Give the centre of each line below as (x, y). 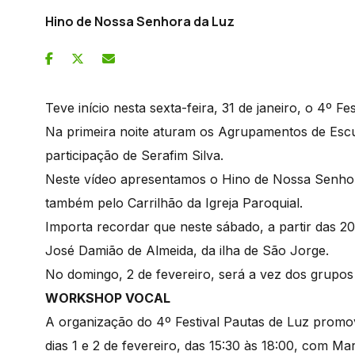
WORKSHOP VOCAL (109, 298)
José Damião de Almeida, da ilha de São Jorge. (189, 250)
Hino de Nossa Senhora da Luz (140, 21)
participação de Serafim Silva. (136, 155)
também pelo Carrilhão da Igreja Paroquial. (176, 202)
